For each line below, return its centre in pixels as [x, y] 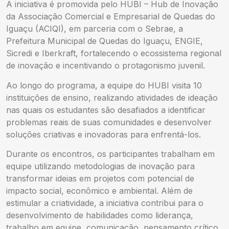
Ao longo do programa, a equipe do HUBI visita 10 [104, 85]
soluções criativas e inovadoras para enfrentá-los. [104, 134]
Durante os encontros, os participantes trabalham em [110, 154]
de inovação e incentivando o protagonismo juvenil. [106, 66]
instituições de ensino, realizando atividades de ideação [112, 97]
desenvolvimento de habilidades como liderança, [100, 215]
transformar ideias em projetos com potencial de [100, 178]
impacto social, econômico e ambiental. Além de [99, 190]
